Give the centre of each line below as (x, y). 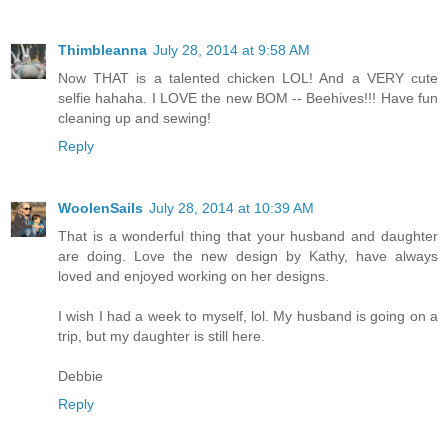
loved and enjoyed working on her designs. (193, 276)
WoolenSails (100, 208)
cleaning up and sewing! (134, 118)
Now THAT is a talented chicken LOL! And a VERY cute (248, 78)
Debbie (80, 376)
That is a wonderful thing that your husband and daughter (248, 236)
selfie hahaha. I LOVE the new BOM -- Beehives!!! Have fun (248, 98)
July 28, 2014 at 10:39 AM (231, 208)
